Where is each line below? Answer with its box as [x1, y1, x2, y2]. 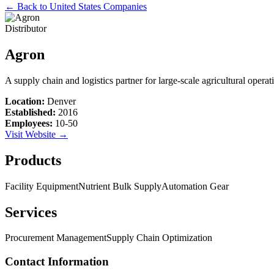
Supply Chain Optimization [106, 232, 212, 243]
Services [5, 204, 57, 220]
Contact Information [5, 255, 109, 268]
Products [5, 152, 61, 168]
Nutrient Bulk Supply [78, 180, 161, 191]
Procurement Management [5, 232, 106, 243]
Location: [5, 95, 45, 106]
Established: [5, 106, 56, 117]
